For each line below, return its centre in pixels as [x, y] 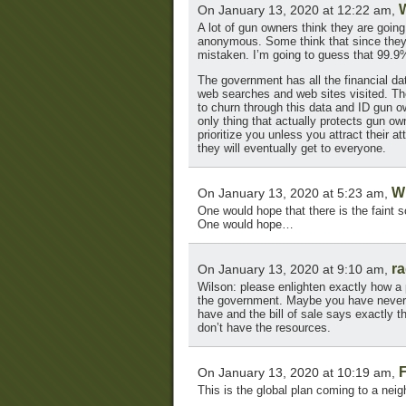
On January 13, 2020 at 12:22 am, [298, 10]
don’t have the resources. [264, 328]
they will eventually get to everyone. [292, 149]
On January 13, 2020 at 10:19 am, [298, 373]
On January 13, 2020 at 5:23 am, [295, 193]
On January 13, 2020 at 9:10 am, [295, 270]
